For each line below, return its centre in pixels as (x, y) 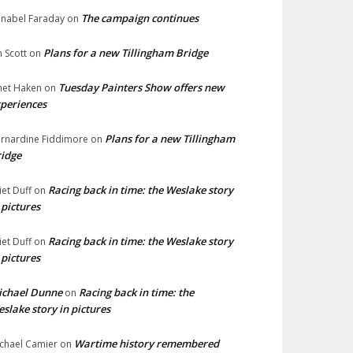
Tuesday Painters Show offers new (141, 87)
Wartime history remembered (147, 344)
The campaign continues (140, 18)
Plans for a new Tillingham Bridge (126, 53)
